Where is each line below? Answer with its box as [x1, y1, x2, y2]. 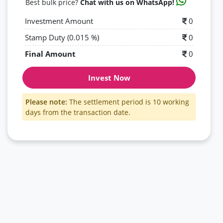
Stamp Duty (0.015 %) [25, 32, 99, 42]
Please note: [25, 97, 67, 107]
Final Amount [25, 49, 76, 59]
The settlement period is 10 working [67, 97, 189, 107]
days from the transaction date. [25, 108, 130, 117]
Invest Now [88, 73, 130, 83]
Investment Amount [25, 16, 93, 26]
